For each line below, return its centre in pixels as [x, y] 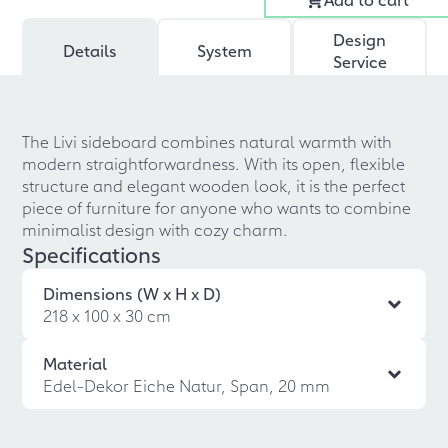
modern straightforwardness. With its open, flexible [214, 163]
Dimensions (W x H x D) [132, 293]
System [225, 50]
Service [359, 61]
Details [89, 50]
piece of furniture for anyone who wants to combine [217, 207]
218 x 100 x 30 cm [107, 315]
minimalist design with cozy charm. [155, 229]
